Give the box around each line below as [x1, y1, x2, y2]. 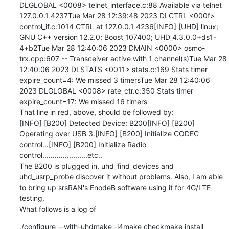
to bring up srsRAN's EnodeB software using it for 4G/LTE [19, 182, 211, 192]
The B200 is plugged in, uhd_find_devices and [19, 161, 174, 170]
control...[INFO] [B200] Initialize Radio [19, 140, 146, 149]
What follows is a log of [19, 204, 96, 213]
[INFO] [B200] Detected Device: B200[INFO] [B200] [19, 118, 195, 127]
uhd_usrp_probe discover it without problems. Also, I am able [19, 172, 223, 181]
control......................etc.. [19, 150, 102, 159]
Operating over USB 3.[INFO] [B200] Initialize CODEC [19, 129, 199, 138]
